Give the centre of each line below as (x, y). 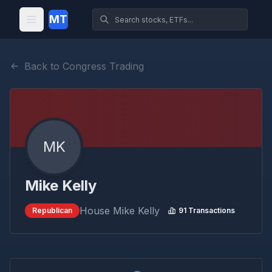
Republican (52, 210)
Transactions (211, 210)
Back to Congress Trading (84, 66)
